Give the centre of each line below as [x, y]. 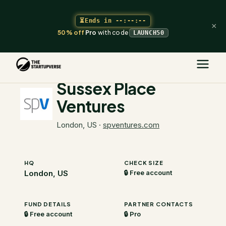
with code [112, 32]
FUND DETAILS [48, 204]
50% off [71, 32]
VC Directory [94, 58]
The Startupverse [44, 58]
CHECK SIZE [144, 163]
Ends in [98, 20]
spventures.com [131, 125]
